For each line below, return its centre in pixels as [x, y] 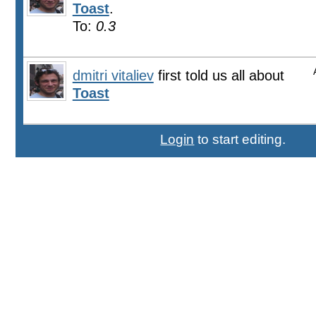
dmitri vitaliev [113, 76]
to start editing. [240, 140]
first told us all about [219, 76]
